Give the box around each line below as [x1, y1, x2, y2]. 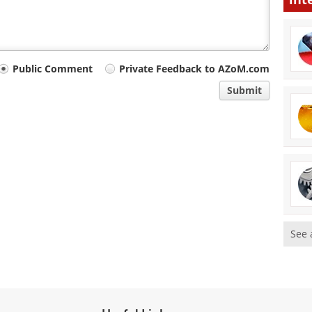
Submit [227, 84, 263, 97]
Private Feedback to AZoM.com [119, 62, 270, 76]
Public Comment [13, 62, 93, 76]
